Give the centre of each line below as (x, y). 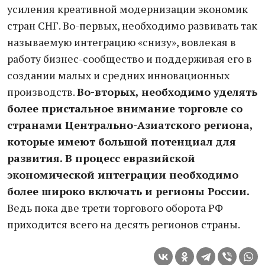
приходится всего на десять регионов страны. (124, 224)
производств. (42, 92)
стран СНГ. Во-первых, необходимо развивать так (132, 25)
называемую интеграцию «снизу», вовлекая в (122, 42)
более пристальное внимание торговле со (125, 108)
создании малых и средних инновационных (118, 75)
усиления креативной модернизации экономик (127, 9)
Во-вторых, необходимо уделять (167, 92)
